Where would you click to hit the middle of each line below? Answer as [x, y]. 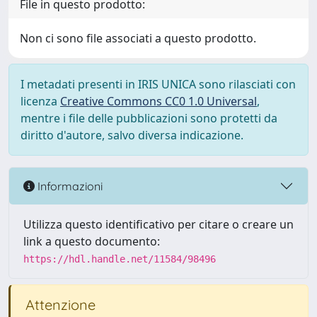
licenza [40, 101]
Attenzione [59, 305]
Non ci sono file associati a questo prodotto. [138, 38]
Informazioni [69, 186]
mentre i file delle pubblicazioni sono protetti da [149, 118]
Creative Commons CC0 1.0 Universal [158, 101]
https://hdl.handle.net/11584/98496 [120, 259]
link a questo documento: [92, 241]
